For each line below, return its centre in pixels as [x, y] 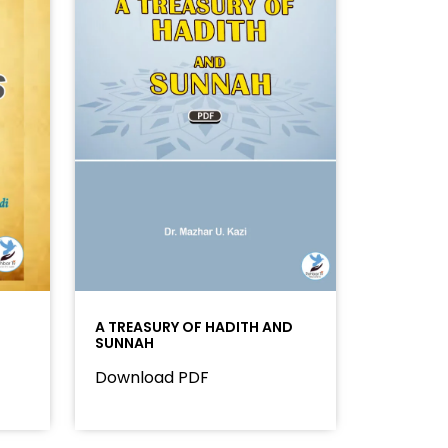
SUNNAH [124, 342]
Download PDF [151, 377]
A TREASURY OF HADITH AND [193, 326]
